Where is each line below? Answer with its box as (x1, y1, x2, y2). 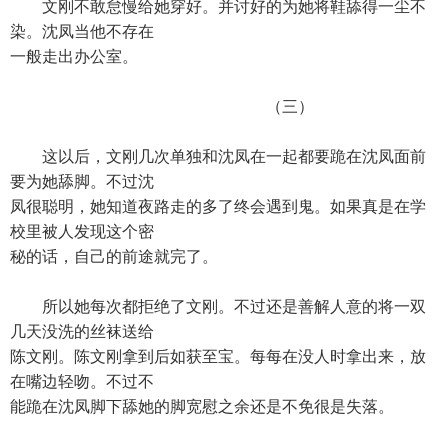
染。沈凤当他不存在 (10, 23, 154, 40)
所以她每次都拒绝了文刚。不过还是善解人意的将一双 (10, 298, 426, 315)
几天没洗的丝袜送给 (10, 323, 154, 340)
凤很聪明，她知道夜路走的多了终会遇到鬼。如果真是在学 (10, 198, 426, 215)
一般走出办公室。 (10, 48, 138, 65)
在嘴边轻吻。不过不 (10, 373, 154, 390)
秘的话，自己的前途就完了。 (10, 248, 218, 265)
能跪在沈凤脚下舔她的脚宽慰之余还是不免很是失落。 (10, 398, 394, 415)
